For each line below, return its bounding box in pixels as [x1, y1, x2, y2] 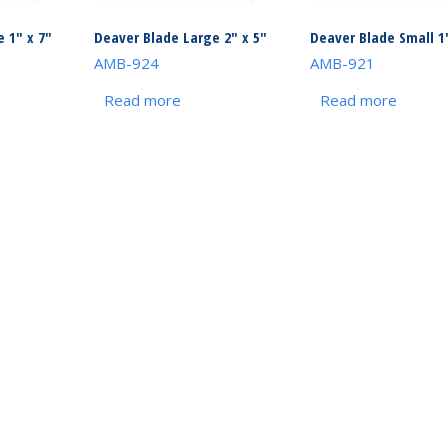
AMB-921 [309, 53, 375, 73]
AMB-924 [94, 53, 160, 73]
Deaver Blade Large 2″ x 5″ [94, 26, 268, 47]
